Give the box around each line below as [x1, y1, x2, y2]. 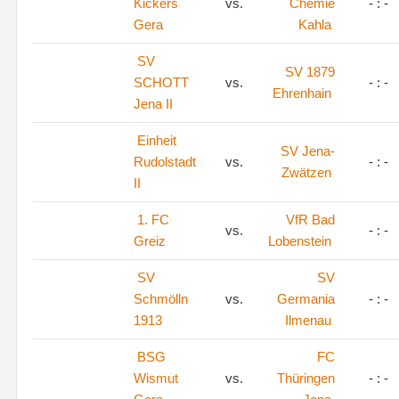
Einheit [137, 133, 176, 148]
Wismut [134, 370, 178, 386]
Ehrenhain [273, 85, 331, 101]
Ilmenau [285, 313, 331, 328]
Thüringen [277, 370, 335, 386]
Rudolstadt [134, 154, 196, 169]
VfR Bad [286, 212, 335, 227]
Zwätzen [281, 165, 331, 180]
